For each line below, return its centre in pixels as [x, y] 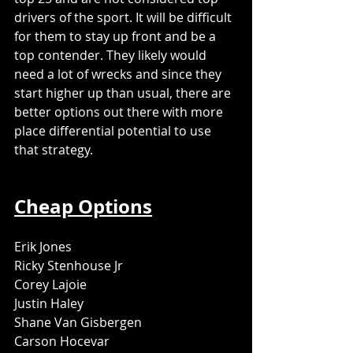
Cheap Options [83, 206]
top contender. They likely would [112, 55]
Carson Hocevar [62, 341]
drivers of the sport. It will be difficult [124, 17]
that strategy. [55, 150]
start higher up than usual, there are [124, 93]
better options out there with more [120, 112]
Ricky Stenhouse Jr [69, 266]
